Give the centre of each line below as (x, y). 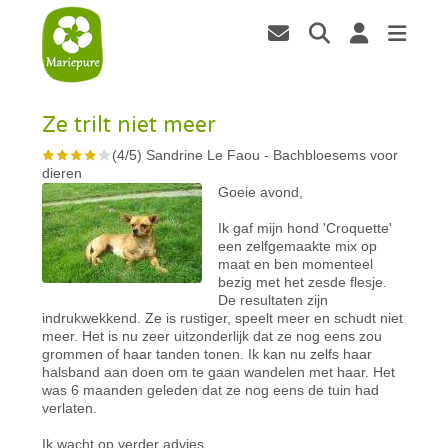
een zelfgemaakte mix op (298, 245)
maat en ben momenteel (296, 263)
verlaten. (70, 407)
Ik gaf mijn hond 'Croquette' (305, 227)
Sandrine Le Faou (203, 154)
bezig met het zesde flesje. (303, 281)
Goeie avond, (261, 191)
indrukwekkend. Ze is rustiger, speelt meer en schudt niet (223, 317)
